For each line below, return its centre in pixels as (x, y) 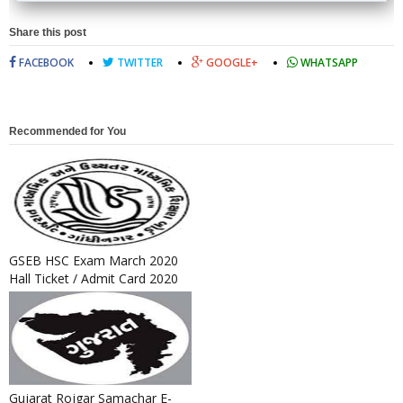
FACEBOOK (45, 63)
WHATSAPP (328, 63)
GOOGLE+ (231, 63)
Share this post (48, 32)
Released (36, 296)
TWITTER (139, 63)
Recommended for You (67, 131)
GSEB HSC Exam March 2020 (94, 260)
